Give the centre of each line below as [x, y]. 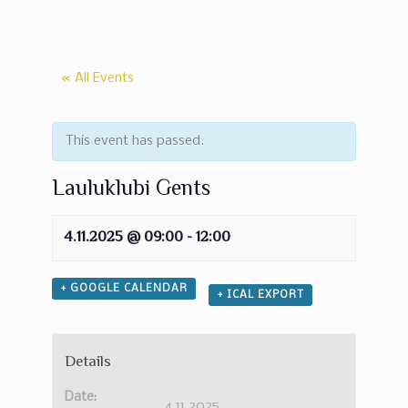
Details [88, 362]
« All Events [97, 78]
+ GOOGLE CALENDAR [123, 288]
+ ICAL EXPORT [260, 295]
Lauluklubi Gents [131, 188]
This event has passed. [134, 141]
